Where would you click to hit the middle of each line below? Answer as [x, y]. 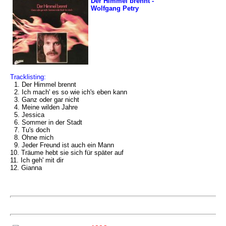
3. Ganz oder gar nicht [45, 100]
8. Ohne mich [32, 137]
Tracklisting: [28, 77]
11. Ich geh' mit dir [37, 160]
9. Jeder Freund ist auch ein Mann [62, 145]
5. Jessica [27, 115]
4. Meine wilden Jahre [44, 107]
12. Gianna [26, 168]
